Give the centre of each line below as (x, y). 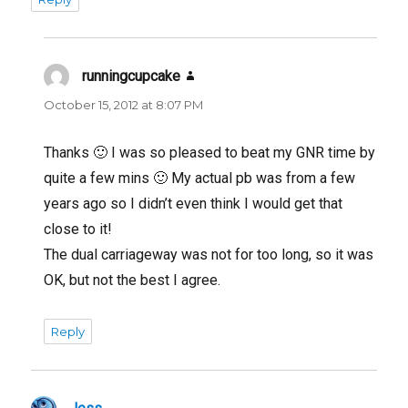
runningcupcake (132, 76)
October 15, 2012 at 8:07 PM (124, 104)
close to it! (78, 229)
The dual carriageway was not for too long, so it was (209, 254)
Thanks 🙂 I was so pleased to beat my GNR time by (210, 152)
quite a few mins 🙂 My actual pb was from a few (200, 178)
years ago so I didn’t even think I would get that (194, 203)
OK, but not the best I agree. (133, 280)
